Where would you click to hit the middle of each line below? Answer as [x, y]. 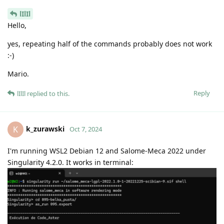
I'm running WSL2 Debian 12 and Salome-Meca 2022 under [107, 150]
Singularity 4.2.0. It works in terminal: [70, 162]
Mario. [18, 73]
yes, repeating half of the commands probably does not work [110, 43]
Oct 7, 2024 [86, 129]
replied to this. [47, 93]
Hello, [17, 25]
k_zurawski [45, 128]
